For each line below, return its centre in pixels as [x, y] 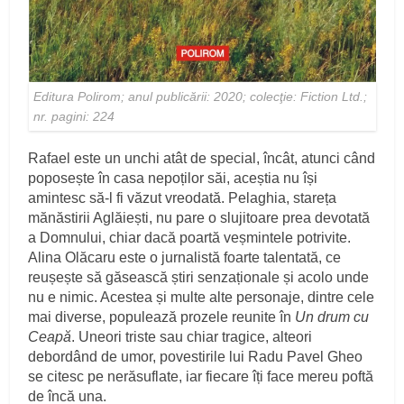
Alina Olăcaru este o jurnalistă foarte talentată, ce [185, 258]
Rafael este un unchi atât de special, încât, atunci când [202, 159]
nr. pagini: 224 [73, 117]
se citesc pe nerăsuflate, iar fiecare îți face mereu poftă [201, 377]
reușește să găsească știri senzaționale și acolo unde [199, 278]
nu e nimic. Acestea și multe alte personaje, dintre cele [202, 298]
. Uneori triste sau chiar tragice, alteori [192, 337]
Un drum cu [332, 317]
